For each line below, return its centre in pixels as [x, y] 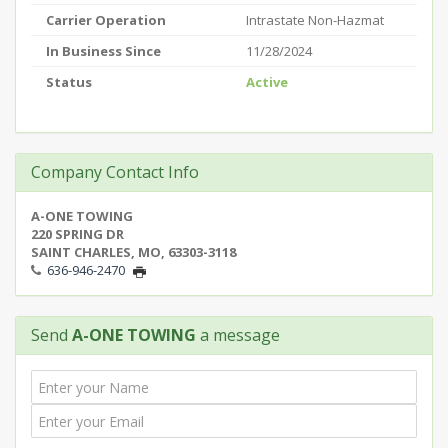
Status [69, 82]
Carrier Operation [106, 20]
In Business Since [103, 51]
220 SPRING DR [77, 234]
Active [267, 82]
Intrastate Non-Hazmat [315, 20]
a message [238, 335]
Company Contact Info [115, 172]
